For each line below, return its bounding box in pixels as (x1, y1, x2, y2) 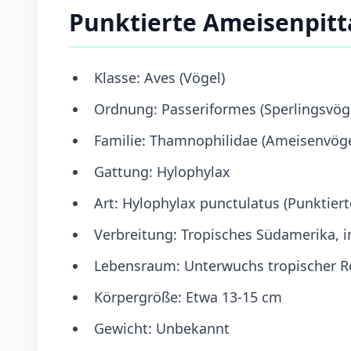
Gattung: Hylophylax (94, 161, 230, 181)
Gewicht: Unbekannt (94, 318, 230, 338)
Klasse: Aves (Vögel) (94, 67, 225, 87)
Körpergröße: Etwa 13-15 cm (94, 287, 282, 306)
